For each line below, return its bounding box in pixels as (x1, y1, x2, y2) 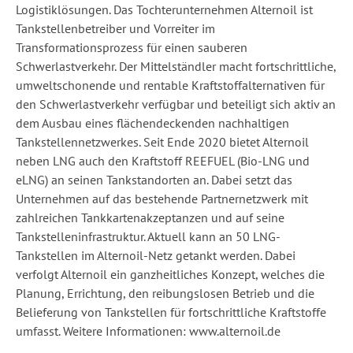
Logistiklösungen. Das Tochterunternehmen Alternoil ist (16, 2, 313, 17)
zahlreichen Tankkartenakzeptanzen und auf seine (16, 210, 284, 225)
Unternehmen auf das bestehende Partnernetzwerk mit (16, 191, 308, 206)
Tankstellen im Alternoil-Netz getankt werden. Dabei (16, 247, 295, 263)
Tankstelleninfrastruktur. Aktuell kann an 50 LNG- (16, 229, 281, 244)
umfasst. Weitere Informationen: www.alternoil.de (16, 323, 281, 339)
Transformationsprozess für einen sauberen (16, 39, 247, 55)
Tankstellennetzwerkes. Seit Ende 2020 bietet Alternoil (16, 134, 309, 150)
